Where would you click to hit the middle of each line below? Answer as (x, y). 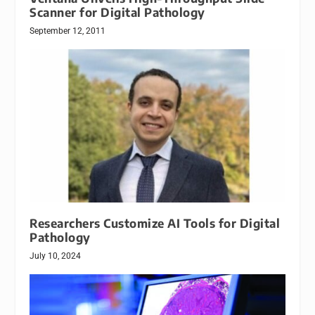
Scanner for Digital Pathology (117, 12)
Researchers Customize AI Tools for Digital (155, 223)
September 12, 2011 (68, 31)
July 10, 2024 (56, 256)
